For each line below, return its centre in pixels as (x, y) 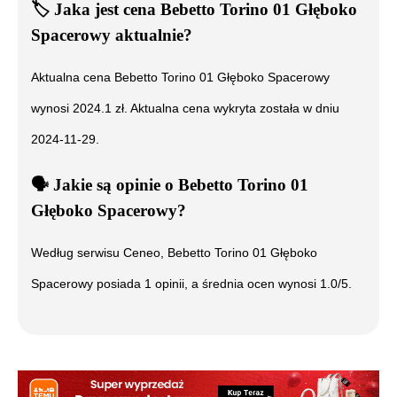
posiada (119, 283)
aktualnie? (152, 35)
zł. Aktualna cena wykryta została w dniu (226, 109)
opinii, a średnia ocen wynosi (236, 283)
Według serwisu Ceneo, (99, 252)
